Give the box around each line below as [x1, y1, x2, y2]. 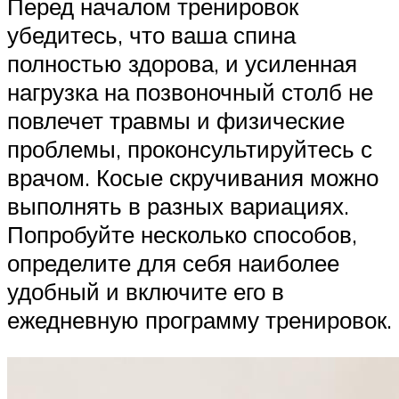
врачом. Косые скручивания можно [7, 163, 379, 192]
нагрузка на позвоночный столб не [7, 77, 373, 107]
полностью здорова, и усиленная [7, 49, 357, 78]
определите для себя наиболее [7, 248, 339, 278]
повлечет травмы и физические [7, 106, 345, 135]
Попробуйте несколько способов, [7, 220, 357, 249]
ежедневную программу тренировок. [7, 305, 392, 335]
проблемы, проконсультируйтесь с [7, 134, 372, 164]
